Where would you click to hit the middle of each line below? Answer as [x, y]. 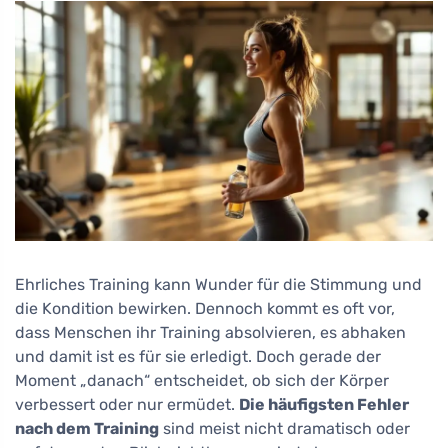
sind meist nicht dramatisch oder [284, 428]
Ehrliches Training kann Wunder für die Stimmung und [218, 284]
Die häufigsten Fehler [324, 404]
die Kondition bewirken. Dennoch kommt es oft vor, [205, 308]
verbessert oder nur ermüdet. [127, 404]
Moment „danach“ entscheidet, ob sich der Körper [202, 380]
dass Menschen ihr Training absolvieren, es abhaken [210, 332]
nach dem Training [87, 428]
